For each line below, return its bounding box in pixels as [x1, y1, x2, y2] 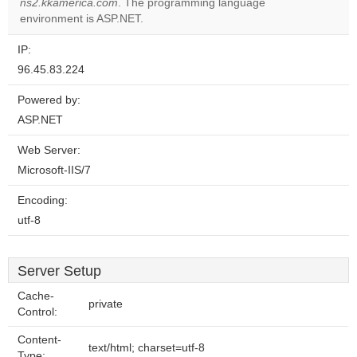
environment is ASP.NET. [20, 13, 143, 25]
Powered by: [18, 94, 80, 106]
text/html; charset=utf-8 [88, 342, 205, 354]
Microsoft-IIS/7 [18, 164, 91, 176]
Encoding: [18, 194, 68, 206]
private [88, 298, 123, 310]
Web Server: [18, 144, 80, 156]
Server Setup [18, 263, 101, 279]
